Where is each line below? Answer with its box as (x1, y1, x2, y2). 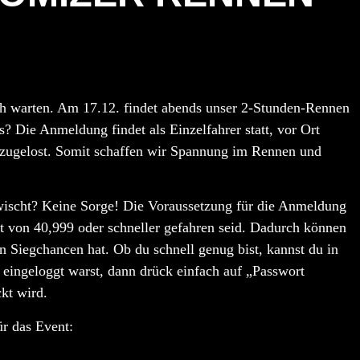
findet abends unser (120, 100, 241, 117)
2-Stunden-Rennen (241, 100, 350, 117)
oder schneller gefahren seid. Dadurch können (74, 219, 346, 236)
